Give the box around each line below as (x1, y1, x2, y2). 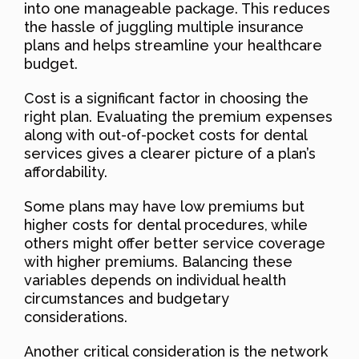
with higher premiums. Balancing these (24, 252, 292, 270)
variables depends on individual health (24, 271, 286, 288)
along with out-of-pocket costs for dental (24, 126, 307, 143)
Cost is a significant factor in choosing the (24, 89, 309, 107)
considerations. (24, 308, 127, 325)
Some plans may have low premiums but (24, 197, 305, 215)
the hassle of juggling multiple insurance (24, 18, 304, 35)
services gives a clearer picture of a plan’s (24, 144, 316, 162)
